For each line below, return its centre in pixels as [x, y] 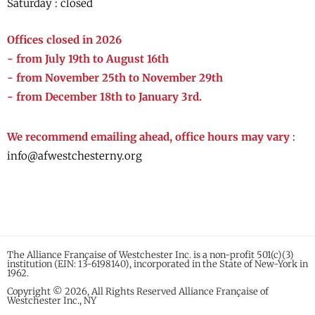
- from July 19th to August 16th [88, 58]
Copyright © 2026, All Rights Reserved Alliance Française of [138, 291]
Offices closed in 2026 [64, 39]
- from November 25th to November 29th [115, 77]
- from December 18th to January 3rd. [104, 96]
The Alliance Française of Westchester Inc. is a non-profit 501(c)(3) [150, 255]
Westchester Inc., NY [52, 300]
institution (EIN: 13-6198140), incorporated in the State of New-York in [157, 264]
